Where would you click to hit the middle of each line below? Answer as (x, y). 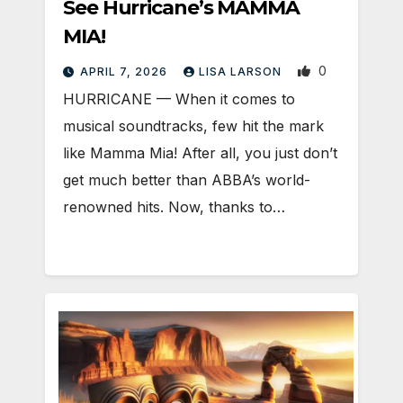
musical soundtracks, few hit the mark (193, 125)
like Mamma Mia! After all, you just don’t (200, 152)
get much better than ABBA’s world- (187, 179)
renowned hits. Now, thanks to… (174, 206)
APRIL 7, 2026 (125, 71)
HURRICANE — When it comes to (179, 99)
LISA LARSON (242, 71)
